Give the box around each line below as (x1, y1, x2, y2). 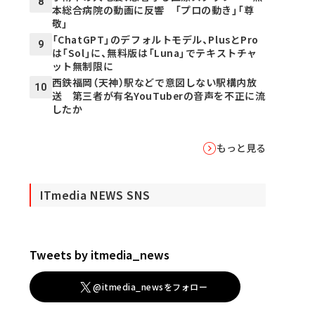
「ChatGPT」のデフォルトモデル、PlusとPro (51, 32, 259, 47)
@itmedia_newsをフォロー (93, 281, 208, 293)
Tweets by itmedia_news (29, 246, 169, 264)
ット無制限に (51, 59, 114, 74)
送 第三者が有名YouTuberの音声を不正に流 (51, 89, 266, 103)
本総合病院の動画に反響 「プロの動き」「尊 (51, 3, 255, 18)
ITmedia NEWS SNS (39, 186, 151, 204)
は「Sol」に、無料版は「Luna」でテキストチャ (51, 46, 257, 60)
